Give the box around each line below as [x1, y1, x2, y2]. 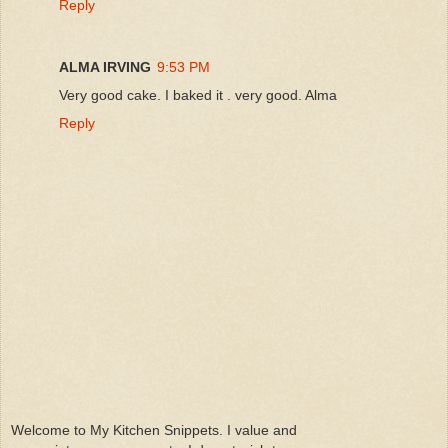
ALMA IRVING [59, 58, 151, 75]
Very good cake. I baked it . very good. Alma [59, 86, 337, 103]
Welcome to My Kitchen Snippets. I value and [11, 422, 297, 439]
